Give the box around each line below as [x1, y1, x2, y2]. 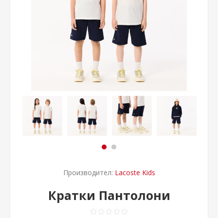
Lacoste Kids [114, 168, 155, 177]
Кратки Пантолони [48, 187, 170, 203]
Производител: [63, 168, 113, 177]
